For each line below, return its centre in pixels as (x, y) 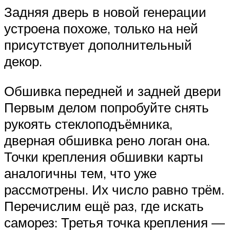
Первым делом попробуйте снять (107, 108)
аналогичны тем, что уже (80, 173)
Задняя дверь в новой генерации (105, 12)
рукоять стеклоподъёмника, (88, 124)
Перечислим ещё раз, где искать (104, 206)
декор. (23, 61)
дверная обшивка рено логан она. (107, 140)
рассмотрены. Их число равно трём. (114, 190)
